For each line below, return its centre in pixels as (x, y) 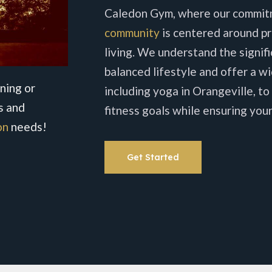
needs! (28, 127)
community (132, 32)
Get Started (153, 158)
